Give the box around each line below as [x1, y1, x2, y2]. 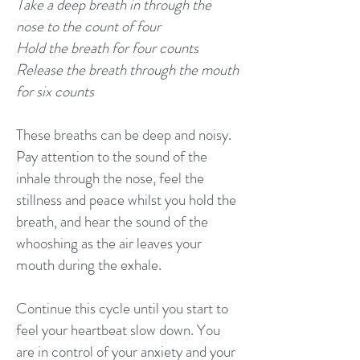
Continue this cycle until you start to [16, 297, 228, 319]
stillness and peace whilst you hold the [16, 189, 236, 211]
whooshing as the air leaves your [16, 232, 202, 254]
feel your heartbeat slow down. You [16, 319, 220, 341]
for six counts [16, 80, 94, 102]
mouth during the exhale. [16, 254, 162, 276]
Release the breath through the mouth [16, 59, 239, 80]
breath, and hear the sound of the [16, 211, 208, 232]
